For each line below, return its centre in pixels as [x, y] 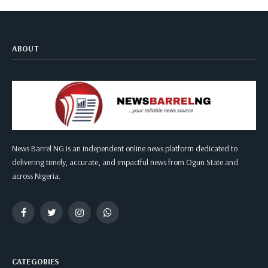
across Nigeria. [36, 176]
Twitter [61, 217]
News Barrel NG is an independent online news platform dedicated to [125, 148]
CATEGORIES [36, 261]
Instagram [95, 217]
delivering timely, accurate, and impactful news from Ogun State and [125, 162]
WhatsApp [124, 217]
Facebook [39, 217]
